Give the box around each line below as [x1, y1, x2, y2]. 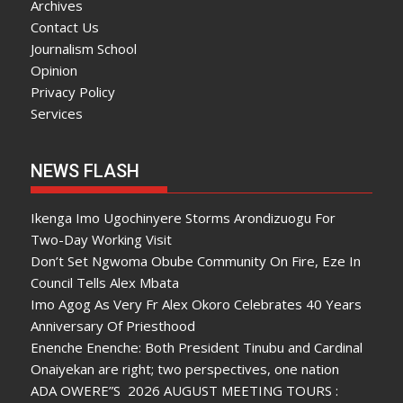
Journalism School [31, 40, 138, 58]
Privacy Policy [31, 83, 116, 101]
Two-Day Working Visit [31, 229, 173, 248]
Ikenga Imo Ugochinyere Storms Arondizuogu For [31, 208, 336, 227]
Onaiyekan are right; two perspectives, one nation [31, 359, 340, 378]
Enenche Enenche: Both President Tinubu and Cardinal [31, 337, 363, 356]
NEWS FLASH [31, 159, 140, 182]
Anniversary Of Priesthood [31, 316, 196, 335]
